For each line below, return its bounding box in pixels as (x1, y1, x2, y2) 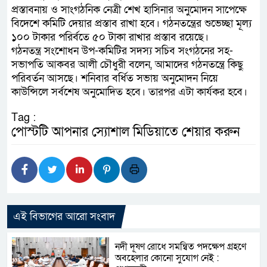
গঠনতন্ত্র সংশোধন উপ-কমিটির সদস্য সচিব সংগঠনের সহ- (11, 44, 233, 58)
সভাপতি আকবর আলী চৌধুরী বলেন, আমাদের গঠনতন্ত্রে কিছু (11, 57, 243, 72)
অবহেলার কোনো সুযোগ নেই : (115, 251, 219, 265)
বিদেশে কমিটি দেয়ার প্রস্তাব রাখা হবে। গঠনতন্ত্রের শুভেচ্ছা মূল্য (11, 16, 252, 30)
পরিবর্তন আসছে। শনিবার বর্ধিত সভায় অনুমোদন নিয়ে (11, 71, 218, 85)
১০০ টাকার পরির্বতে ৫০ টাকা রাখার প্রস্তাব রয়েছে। (11, 30, 209, 44)
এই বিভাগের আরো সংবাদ (13, 209, 115, 223)
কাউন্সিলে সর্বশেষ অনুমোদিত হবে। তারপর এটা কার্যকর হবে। (11, 85, 247, 99)
